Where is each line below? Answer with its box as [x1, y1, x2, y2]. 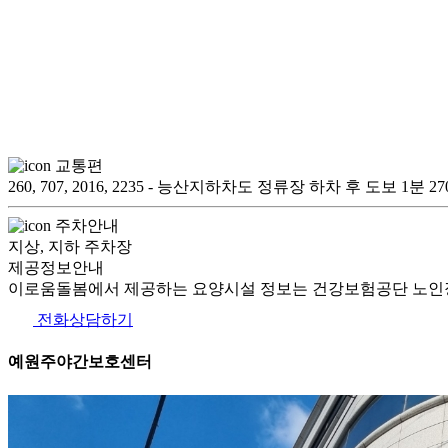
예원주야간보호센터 [8, 353, 152, 371]
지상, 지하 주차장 [8, 238, 132, 255]
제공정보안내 [8, 259, 104, 276]
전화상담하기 [33, 311, 133, 328]
